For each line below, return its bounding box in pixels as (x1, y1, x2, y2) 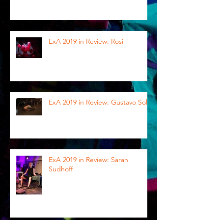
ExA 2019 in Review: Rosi (49, 37, 123, 46)
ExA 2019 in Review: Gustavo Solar (49, 98, 153, 107)
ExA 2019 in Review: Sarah (49, 155, 128, 164)
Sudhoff (49, 165, 73, 173)
